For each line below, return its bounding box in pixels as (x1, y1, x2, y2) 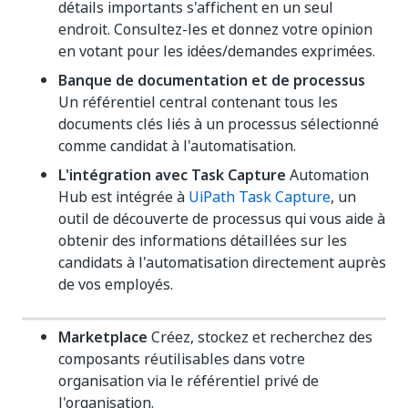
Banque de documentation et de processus (58, 69, 365, 91)
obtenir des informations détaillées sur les (58, 229, 347, 251)
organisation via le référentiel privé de (58, 370, 319, 392)
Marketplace (58, 326, 148, 348)
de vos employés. (58, 273, 173, 295)
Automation (286, 164, 369, 186)
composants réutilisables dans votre (58, 348, 305, 370)
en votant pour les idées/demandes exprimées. (58, 40, 375, 62)
